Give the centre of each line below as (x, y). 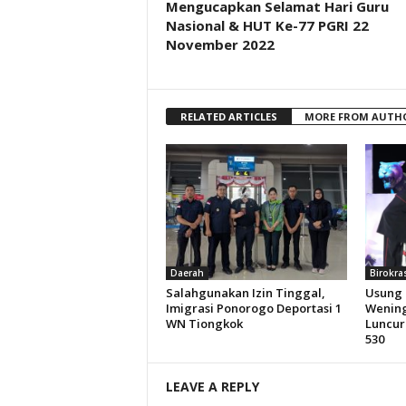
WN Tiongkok (204, 324)
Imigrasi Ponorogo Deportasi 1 (253, 308)
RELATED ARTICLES (228, 116)
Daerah (187, 273)
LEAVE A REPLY (212, 387)
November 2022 (220, 44)
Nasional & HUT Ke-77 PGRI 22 (267, 25)
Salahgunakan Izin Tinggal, (245, 293)
